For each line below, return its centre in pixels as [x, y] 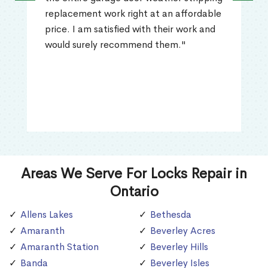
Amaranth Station [60, 246]
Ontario [134, 191]
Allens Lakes [47, 214]
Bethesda [171, 214]
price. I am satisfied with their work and [130, 29]
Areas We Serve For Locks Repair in [134, 173]
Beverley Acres [183, 230]
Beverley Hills [179, 246]
